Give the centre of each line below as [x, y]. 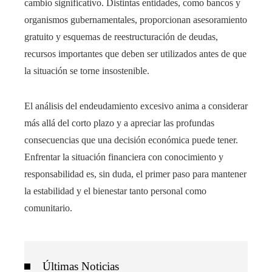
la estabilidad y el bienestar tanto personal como [115, 191]
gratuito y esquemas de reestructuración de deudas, [121, 37]
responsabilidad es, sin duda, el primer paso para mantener [135, 174]
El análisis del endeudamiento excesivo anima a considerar [136, 106]
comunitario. [48, 208]
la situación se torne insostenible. [87, 71]
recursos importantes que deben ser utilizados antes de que [135, 54]
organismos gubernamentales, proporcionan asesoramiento [136, 20]
